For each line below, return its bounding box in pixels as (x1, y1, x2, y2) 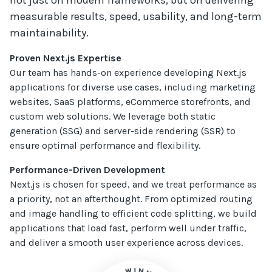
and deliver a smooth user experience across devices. (10, 237, 243, 248)
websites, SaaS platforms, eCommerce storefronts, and (10, 96, 251, 107)
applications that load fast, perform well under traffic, (10, 222, 247, 234)
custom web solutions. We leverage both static (10, 110, 216, 122)
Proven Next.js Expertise (10, 52, 122, 64)
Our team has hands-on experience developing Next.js (10, 67, 247, 78)
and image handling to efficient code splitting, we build (10, 208, 257, 219)
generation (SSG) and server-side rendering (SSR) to (10, 125, 236, 137)
